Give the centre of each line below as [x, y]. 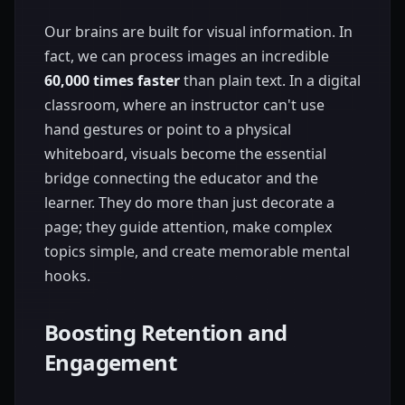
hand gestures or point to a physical [168, 129]
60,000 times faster [112, 80]
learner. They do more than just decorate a [189, 202]
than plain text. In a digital [270, 80]
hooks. [67, 276]
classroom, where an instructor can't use [184, 105]
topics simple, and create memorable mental [197, 251]
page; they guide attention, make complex [188, 227]
